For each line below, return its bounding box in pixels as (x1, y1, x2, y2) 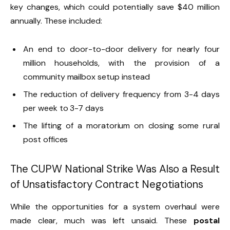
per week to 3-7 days (23, 103, 106, 114)
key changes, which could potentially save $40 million (10, 2, 220, 13)
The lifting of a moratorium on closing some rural (23, 120, 220, 131)
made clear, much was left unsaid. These (10, 215, 194, 226)
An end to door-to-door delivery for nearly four (23, 44, 220, 55)
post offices (23, 134, 68, 145)
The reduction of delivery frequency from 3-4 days (23, 89, 220, 100)
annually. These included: (10, 15, 102, 27)
